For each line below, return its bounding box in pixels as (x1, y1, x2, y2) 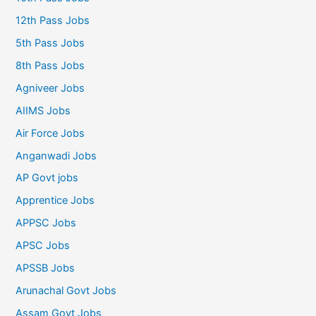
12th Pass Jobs (16, 13, 90, 27)
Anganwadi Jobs (16, 149, 97, 162)
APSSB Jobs (16, 262, 75, 275)
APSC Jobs (16, 239, 71, 253)
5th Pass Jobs (16, 36, 85, 49)
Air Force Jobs (16, 126, 85, 140)
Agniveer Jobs (16, 81, 85, 95)
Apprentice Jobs (16, 194, 95, 207)
